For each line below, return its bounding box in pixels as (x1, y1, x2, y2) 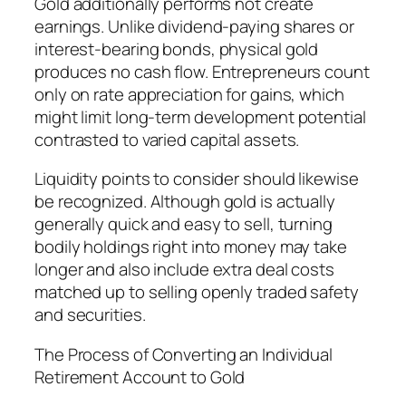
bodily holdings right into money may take (34, 235, 347, 259)
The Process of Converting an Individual (34, 342, 333, 366)
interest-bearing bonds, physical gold (34, 36, 319, 61)
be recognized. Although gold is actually (34, 189, 335, 214)
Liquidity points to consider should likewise (34, 167, 359, 191)
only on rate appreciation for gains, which (34, 82, 344, 106)
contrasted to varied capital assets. (34, 127, 300, 151)
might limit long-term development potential (34, 104, 366, 129)
